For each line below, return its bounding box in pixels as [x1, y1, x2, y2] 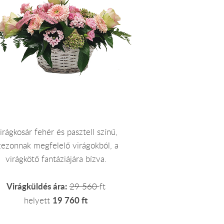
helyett [24, 195, 53, 206]
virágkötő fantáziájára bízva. [5, 153, 106, 165]
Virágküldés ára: [6, 180, 67, 192]
